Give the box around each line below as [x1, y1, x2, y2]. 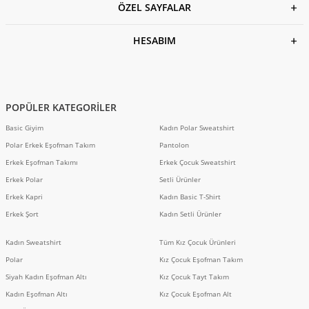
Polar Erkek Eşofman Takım [6, 139, 95, 150]
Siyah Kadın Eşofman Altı [6, 271, 87, 281]
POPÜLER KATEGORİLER [6, 100, 117, 114]
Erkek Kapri [6, 191, 43, 201]
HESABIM [133, 34, 176, 48]
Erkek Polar [6, 174, 43, 184]
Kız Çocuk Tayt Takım [159, 271, 229, 281]
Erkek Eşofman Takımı [6, 157, 78, 167]
